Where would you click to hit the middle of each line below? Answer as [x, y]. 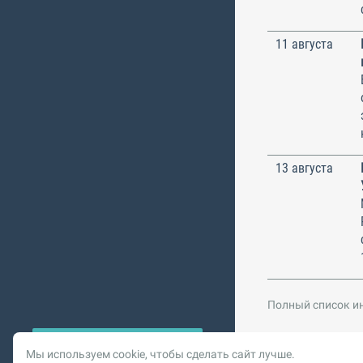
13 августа [304, 168]
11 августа [304, 44]
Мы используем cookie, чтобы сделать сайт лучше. [160, 354]
